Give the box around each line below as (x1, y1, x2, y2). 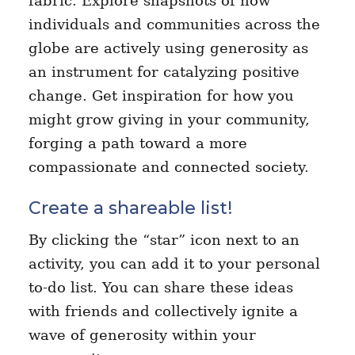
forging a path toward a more (28, 134, 247, 151)
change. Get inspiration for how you (28, 86, 294, 104)
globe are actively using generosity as (28, 39, 308, 56)
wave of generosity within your (28, 326, 256, 343)
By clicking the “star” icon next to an (28, 231, 300, 248)
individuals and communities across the (28, 15, 320, 32)
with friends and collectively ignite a (28, 302, 298, 319)
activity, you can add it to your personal (28, 254, 320, 272)
